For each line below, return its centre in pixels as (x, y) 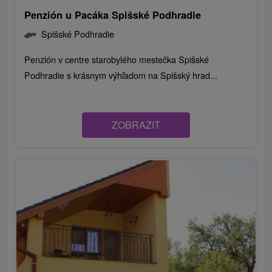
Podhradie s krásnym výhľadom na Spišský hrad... (121, 75)
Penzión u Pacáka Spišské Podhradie (113, 15)
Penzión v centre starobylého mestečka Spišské (117, 59)
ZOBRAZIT (136, 125)
